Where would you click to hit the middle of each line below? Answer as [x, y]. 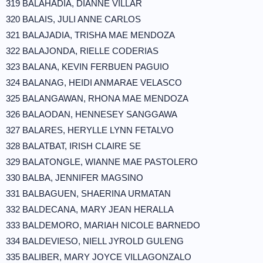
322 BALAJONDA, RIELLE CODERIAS [82, 51]
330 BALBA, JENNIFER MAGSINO [75, 178]
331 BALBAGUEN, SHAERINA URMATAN [88, 193]
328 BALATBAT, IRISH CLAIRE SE [73, 146]
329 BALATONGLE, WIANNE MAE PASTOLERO [102, 162]
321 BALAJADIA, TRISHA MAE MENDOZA [90, 35]
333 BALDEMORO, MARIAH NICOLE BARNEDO [103, 225]
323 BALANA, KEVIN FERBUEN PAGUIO [87, 67]
